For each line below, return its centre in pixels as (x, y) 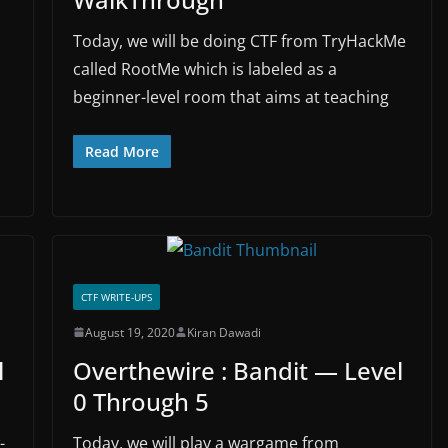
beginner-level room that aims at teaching (230, 96)
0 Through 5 (140, 401)
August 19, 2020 (129, 332)
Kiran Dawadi (223, 332)
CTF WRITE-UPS (116, 296)
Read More (121, 151)
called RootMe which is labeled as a (204, 68)
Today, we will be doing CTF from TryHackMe (239, 40)
